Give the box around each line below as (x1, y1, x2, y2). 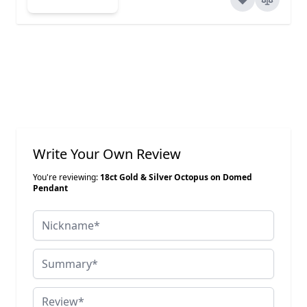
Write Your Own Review (33, 144, 181, 163)
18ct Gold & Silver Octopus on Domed (100, 171, 252, 183)
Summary (32, 248, 82, 264)
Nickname (32, 210, 84, 225)
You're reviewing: (33, 171, 100, 183)
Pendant (33, 182, 68, 194)
